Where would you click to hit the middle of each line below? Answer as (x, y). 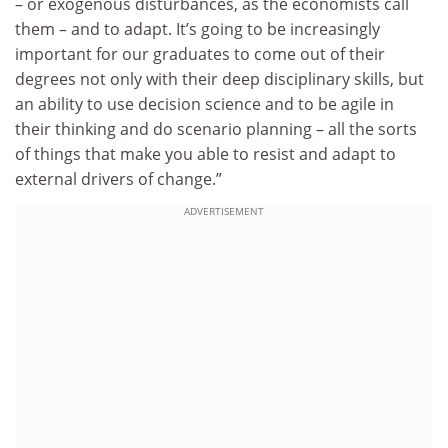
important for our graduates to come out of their (200, 53)
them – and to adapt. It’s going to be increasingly (197, 28)
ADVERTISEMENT (224, 211)
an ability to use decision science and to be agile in (204, 103)
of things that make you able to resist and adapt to (205, 153)
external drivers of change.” (118, 178)
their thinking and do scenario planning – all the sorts (216, 128)
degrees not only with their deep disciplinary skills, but (219, 78)
